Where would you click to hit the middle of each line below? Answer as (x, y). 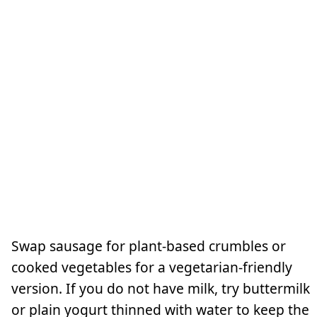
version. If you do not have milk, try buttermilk (161, 288)
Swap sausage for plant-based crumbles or (149, 246)
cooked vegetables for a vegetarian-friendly (152, 267)
